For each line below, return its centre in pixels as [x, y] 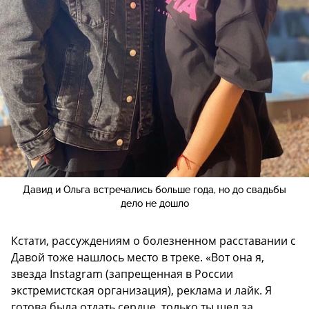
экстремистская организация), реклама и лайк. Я [141, 290]
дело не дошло [154, 203]
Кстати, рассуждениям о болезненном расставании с [153, 240]
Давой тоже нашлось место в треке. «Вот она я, [138, 257]
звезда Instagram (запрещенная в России [122, 273]
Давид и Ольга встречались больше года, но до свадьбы [154, 189]
